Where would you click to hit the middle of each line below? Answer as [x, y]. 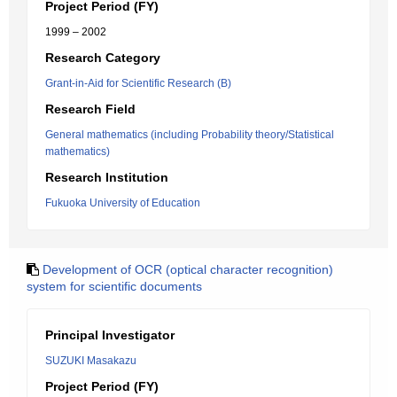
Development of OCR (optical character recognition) [188, 269]
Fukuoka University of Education [123, 203]
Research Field [90, 109]
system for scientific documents [114, 286]
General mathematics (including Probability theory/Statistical [190, 135]
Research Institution [107, 177]
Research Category [103, 58]
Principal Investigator [110, 335]
